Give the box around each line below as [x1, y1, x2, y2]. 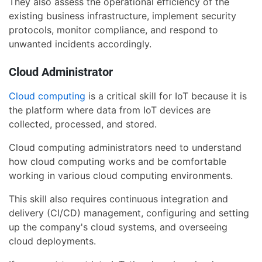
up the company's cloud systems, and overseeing [9, 221, 227, 233]
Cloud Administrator [9, 65, 113, 80]
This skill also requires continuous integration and [9, 193, 228, 205]
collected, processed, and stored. [9, 118, 157, 130]
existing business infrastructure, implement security [9, 10, 236, 22]
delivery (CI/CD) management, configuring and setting [9, 207, 249, 219]
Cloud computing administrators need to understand [9, 142, 242, 154]
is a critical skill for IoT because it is [85, 90, 247, 102]
